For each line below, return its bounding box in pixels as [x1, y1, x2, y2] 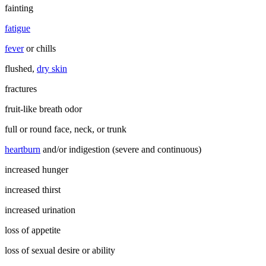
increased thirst [5, 184, 61, 195]
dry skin [37, 63, 67, 74]
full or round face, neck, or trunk [5, 123, 126, 134]
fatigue [5, 23, 30, 33]
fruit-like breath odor [5, 103, 82, 114]
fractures [5, 83, 37, 94]
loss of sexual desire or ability [5, 245, 115, 255]
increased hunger [5, 164, 68, 175]
